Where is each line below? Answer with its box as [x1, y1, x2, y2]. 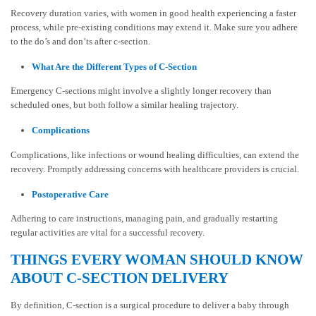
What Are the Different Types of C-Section [32, 61, 197, 72]
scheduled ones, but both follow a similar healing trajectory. [11, 99, 238, 111]
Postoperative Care [32, 188, 109, 200]
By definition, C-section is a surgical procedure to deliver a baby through [11, 300, 289, 311]
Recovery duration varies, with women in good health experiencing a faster [11, 7, 296, 18]
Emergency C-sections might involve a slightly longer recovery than [11, 85, 272, 97]
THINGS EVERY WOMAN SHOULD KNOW [11, 251, 303, 269]
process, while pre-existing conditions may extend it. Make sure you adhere [11, 21, 298, 32]
